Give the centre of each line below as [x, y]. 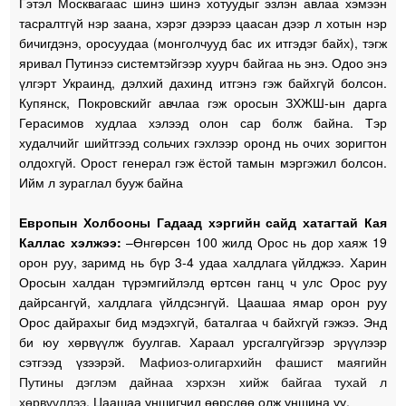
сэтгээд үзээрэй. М [85, 361]
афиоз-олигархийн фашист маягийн [268, 361]
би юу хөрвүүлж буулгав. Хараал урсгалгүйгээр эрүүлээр [203, 341]
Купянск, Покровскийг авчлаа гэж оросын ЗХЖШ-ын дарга [203, 102]
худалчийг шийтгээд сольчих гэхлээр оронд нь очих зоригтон [203, 142]
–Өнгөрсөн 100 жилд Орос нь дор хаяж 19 [254, 242]
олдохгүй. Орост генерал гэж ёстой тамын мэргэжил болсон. [203, 162]
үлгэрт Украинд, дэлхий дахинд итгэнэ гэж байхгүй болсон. [203, 82]
